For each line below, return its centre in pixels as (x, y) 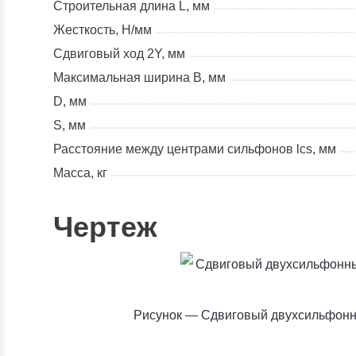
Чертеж (106, 227)
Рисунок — (168, 315)
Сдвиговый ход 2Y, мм (120, 54)
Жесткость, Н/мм (103, 30)
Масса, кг (81, 173)
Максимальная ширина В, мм (140, 77)
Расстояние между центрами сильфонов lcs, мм (195, 149)
